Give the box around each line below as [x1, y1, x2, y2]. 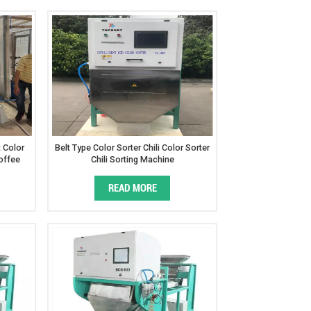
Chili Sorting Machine [90, 153, 174, 165]
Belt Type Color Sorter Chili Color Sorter [55, 142, 210, 153]
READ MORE [108, 182, 157, 195]
